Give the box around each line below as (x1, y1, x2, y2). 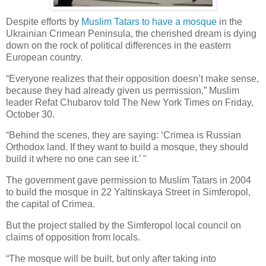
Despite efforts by (6, 16, 79, 27)
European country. (6, 52, 83, 62)
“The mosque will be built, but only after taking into (6, 253, 216, 264)
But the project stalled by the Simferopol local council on (6, 220, 241, 231)
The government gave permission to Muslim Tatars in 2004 (6, 175, 251, 186)
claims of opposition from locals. (6, 232, 140, 243)
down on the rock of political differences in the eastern (6, 40, 231, 50)
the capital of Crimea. (6, 199, 95, 210)
